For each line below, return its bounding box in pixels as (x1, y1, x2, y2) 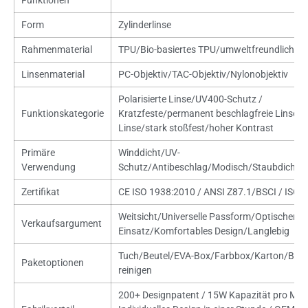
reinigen (118, 265, 152, 276)
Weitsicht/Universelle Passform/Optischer (118, 211, 296, 223)
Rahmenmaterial (21, 44, 92, 56)
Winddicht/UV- (118, 147, 180, 159)
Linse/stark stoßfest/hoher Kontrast (118, 122, 274, 134)
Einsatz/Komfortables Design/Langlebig (118, 225, 289, 237)
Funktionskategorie (21, 108, 104, 120)
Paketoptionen (21, 257, 84, 269)
